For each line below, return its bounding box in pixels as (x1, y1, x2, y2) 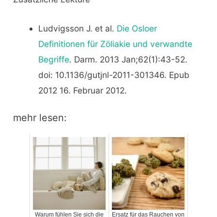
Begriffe (38, 54, 69, 64)
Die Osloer (116, 23, 157, 33)
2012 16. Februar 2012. (38, 85, 127, 95)
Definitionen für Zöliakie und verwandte (38, 39, 192, 49)
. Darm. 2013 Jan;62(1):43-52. (69, 54, 187, 64)
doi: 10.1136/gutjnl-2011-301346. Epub (38, 70, 189, 80)
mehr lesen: (13, 111, 67, 124)
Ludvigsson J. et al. (38, 23, 117, 33)
